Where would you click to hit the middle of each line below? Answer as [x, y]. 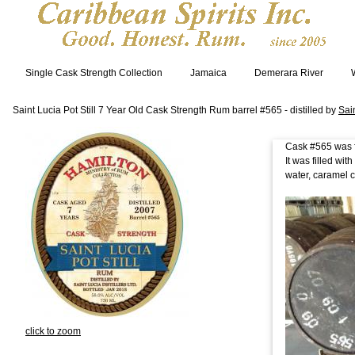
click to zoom [53, 332]
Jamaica [208, 73]
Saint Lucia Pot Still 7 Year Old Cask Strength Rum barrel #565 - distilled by [176, 111]
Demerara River [289, 73]
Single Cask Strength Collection [94, 73]
